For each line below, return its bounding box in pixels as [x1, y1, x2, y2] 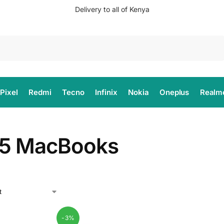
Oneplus [159, 87, 189, 97]
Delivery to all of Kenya [74, 5, 149, 13]
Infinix [95, 87, 117, 97]
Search [201, 36, 222, 44]
